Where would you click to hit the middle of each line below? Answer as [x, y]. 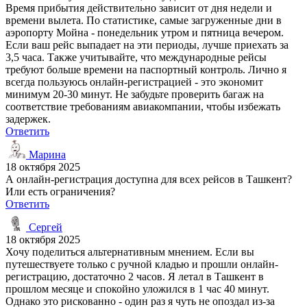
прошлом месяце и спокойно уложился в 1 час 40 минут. [137, 288]
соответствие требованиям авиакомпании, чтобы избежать [143, 106]
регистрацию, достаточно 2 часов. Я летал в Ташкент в [135, 276]
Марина [46, 154]
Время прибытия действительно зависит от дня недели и [139, 8]
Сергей [44, 227]
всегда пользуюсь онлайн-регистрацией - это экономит [134, 82]
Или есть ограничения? [60, 191]
